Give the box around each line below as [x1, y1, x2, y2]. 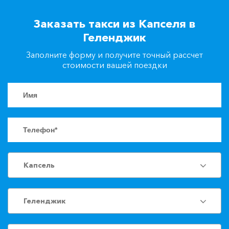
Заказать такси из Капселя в [34, 17, 195, 31]
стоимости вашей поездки [62, 60, 167, 70]
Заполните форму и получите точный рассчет [26, 50, 203, 60]
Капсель [24, 161, 55, 170]
